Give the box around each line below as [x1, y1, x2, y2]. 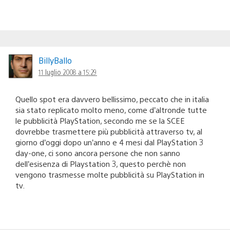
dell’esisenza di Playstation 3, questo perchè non [15, 158, 186, 168]
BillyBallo [39, 54, 72, 66]
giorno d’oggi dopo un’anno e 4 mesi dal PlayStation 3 [15, 137, 203, 147]
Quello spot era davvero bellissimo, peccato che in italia [15, 93, 209, 104]
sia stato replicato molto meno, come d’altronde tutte [15, 104, 207, 114]
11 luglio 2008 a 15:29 [39, 67, 97, 76]
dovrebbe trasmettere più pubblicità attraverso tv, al [15, 126, 202, 136]
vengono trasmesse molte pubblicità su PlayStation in [15, 169, 204, 179]
